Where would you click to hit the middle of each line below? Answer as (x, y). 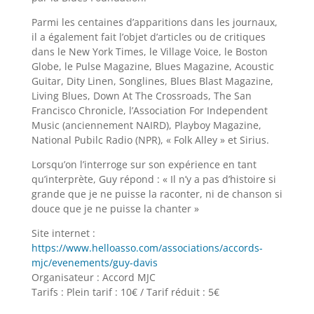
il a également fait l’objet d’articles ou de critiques (148, 37)
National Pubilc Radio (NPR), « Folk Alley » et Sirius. (150, 140)
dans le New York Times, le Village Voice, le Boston (149, 52)
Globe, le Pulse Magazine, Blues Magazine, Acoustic (152, 66)
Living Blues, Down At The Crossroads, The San (141, 96)
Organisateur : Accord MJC (93, 277)
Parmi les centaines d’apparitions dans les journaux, (154, 22)
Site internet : (63, 233)
